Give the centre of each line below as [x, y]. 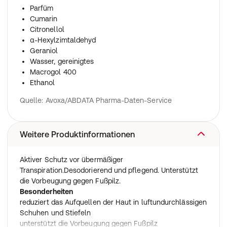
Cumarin [44, 19]
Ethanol [43, 83]
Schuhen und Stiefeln [55, 213]
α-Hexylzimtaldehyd [63, 40]
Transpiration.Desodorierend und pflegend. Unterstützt [109, 170]
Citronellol [47, 29]
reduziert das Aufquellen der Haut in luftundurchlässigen [113, 202]
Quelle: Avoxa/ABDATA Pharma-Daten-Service [96, 100]
